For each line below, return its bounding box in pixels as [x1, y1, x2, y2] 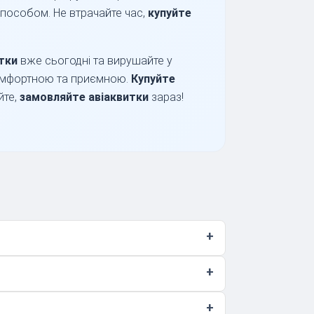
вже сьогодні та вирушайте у [18, 54, 172, 67]
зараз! [149, 90, 184, 104]
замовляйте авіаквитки [20, 90, 149, 104]
